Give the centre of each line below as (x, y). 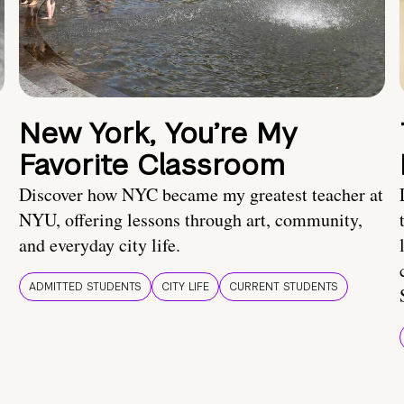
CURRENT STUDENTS (284, 287)
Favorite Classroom (152, 165)
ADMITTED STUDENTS (85, 287)
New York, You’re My (158, 133)
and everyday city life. (100, 245)
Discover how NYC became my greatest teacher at (201, 195)
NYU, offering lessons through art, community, (191, 220)
